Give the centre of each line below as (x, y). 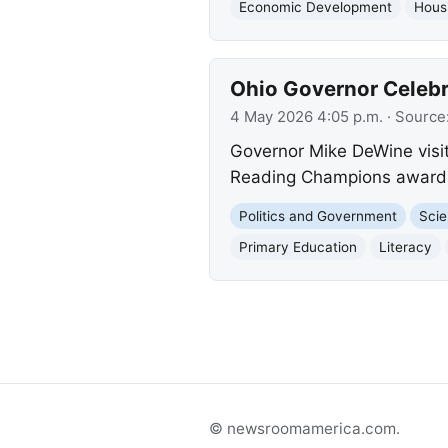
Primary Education (297, 246)
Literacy (405, 246)
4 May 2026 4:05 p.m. (306, 117)
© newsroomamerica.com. (304, 428)
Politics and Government (317, 215)
